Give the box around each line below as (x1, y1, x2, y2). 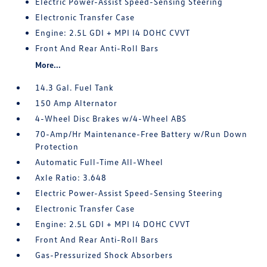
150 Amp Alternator (35, 98, 118, 108)
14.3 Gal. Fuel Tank (35, 82, 114, 93)
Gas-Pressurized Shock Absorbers (35, 250, 173, 260)
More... (35, 60, 61, 70)
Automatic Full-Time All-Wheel (35, 157, 164, 167)
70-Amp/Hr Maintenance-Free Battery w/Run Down (35, 129, 248, 139)
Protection (35, 141, 79, 152)
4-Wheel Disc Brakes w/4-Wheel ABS (35, 113, 187, 124)
